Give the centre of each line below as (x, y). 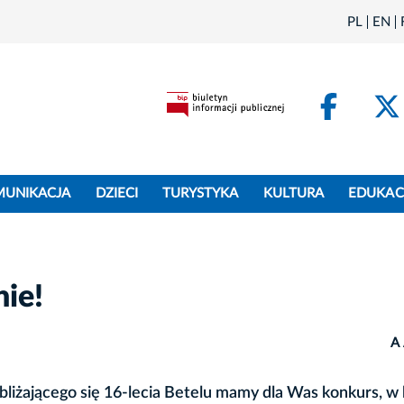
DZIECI (116, 194)
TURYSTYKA (201, 194)
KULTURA (294, 194)
